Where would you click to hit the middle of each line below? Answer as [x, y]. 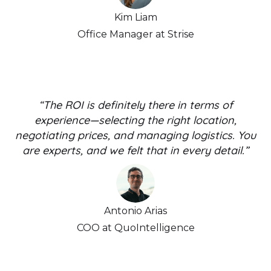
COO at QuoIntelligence [135, 227]
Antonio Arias [135, 211]
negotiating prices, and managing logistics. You [135, 135]
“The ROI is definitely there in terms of [135, 105]
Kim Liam [135, 17]
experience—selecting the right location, [135, 120]
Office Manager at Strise [135, 34]
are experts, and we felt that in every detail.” [135, 150]
